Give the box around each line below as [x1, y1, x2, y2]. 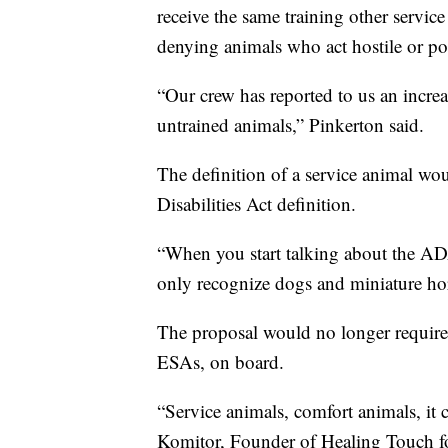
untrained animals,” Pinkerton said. [157, 112, 424, 138]
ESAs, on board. [157, 349, 284, 375]
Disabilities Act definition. [157, 191, 356, 217]
